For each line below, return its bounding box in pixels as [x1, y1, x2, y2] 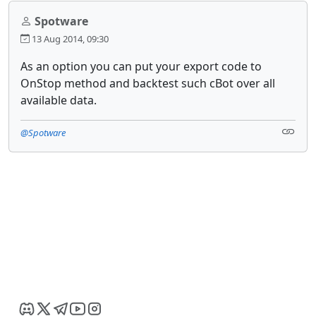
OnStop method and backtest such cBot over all [20, 75, 275, 91]
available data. [20, 92, 97, 108]
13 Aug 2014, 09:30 [30, 32, 109, 45]
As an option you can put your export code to [20, 58, 262, 74]
